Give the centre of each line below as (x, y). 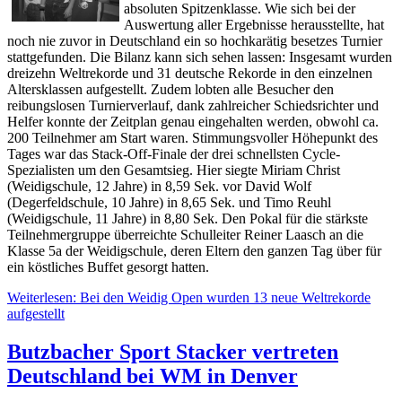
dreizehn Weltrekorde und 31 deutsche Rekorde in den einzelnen (190, 74)
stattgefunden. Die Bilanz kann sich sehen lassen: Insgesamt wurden (200, 57)
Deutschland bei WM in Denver (153, 376)
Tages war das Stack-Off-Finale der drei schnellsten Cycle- (174, 154)
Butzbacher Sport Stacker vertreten (173, 352)
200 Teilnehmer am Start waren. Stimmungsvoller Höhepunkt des (192, 138)
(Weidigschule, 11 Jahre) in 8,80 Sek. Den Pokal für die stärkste (188, 219)
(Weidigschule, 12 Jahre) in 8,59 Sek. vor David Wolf (159, 187)
